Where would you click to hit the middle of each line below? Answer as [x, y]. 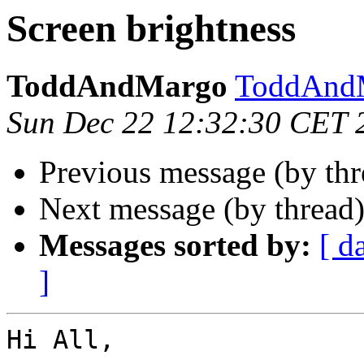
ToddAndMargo [117, 86]
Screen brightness [151, 28]
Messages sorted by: [175, 245]
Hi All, [61, 340]
